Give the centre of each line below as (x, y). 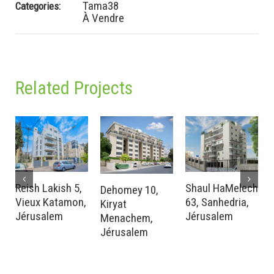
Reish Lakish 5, (49, 188)
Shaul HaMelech (222, 188)
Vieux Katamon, (51, 202)
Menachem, (127, 218)
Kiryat (113, 204)
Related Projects (74, 88)
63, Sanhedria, (217, 202)
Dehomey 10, (129, 190)
